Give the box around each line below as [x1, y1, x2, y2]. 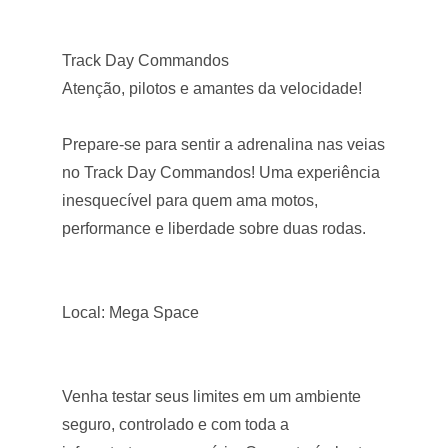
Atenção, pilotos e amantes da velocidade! [62, 80, 363, 97]
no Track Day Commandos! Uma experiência [62, 164, 381, 181]
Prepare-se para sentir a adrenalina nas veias [62, 136, 386, 153]
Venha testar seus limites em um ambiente [62, 388, 362, 405]
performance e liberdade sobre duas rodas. [62, 220, 367, 237]
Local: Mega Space [62, 304, 200, 321]
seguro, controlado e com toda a [62, 416, 290, 433]
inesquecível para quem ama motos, [62, 192, 319, 209]
